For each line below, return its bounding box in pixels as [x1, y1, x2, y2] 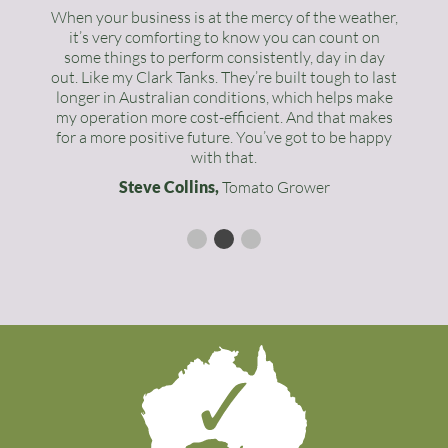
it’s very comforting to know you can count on [68, 27, 380, 47]
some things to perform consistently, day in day [63, 47, 385, 67]
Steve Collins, [118, 177, 219, 196]
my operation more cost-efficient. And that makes [55, 107, 393, 127]
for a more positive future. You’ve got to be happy [56, 127, 392, 147]
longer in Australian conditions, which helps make [55, 87, 393, 107]
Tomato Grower [218, 177, 330, 197]
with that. [191, 147, 257, 167]
